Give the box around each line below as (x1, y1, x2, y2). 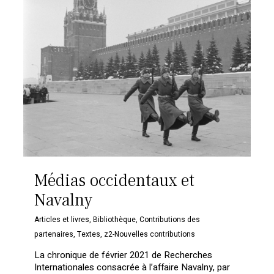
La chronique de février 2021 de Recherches (34, 248, 213, 262)
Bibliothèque (93, 213, 136, 225)
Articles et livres (34, 213, 90, 225)
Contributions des (139, 213, 201, 225)
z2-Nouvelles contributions (104, 228, 196, 240)
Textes (77, 228, 101, 240)
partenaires (34, 228, 74, 240)
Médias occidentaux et (34, 169, 195, 191)
